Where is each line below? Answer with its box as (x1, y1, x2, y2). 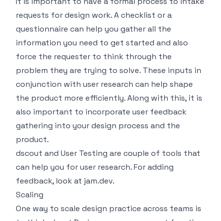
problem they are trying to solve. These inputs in (16, 65, 201, 76)
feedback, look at (16, 176, 84, 186)
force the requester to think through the (16, 51, 172, 62)
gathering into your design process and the (16, 120, 180, 131)
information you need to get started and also (16, 37, 188, 48)
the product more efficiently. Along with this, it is (16, 93, 202, 104)
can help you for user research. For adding (16, 162, 174, 173)
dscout (16, 148, 42, 159)
